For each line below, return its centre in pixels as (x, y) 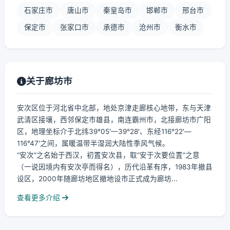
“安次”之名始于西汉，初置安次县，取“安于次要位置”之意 (108, 155)
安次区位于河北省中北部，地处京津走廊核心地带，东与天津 (114, 108)
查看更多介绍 (40, 198)
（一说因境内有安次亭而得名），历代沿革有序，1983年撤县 (115, 167)
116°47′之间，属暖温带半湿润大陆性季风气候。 (93, 143)
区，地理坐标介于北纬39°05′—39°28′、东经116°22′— (104, 131)
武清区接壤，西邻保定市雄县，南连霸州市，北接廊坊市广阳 (114, 120)
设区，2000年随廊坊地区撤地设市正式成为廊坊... (97, 179)
